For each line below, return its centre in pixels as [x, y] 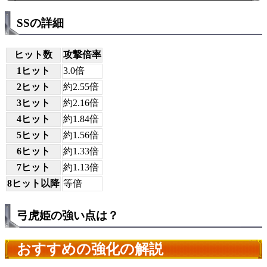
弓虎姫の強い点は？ [68, 215]
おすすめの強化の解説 [90, 249]
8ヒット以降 [33, 184]
